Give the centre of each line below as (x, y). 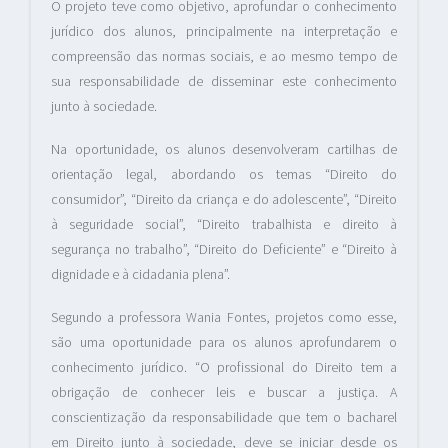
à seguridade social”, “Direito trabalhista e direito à (224, 224)
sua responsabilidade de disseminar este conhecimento (224, 81)
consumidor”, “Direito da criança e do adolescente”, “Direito (224, 199)
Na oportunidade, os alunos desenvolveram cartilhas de (224, 149)
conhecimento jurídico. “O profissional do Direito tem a (224, 367)
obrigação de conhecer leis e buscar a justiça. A (224, 392)
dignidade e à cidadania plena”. (140, 274)
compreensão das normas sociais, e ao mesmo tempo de (224, 56)
